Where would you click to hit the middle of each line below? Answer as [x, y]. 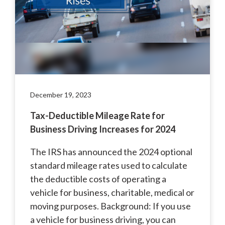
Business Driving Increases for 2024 [103, 129]
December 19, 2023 [61, 94]
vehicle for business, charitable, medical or [112, 192]
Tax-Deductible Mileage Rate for [97, 115]
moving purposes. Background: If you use [110, 206]
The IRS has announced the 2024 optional [111, 151]
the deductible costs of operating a [98, 179]
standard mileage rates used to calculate [109, 165]
